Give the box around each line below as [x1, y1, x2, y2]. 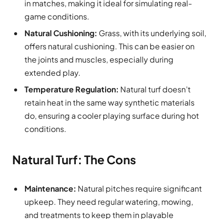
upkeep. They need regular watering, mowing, [24, 197, 193, 207]
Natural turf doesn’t [120, 84, 191, 95]
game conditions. [24, 11, 89, 22]
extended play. [24, 67, 81, 78]
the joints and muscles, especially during [24, 54, 174, 65]
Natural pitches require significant [76, 183, 202, 194]
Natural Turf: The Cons [12, 152, 136, 167]
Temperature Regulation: [24, 84, 120, 95]
